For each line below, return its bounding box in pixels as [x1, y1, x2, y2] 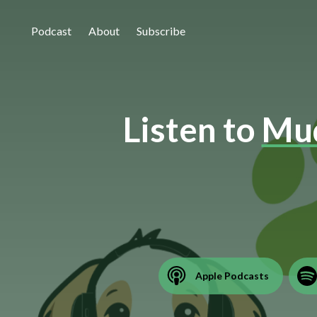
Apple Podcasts [195, 270, 269, 282]
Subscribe [137, 24, 185, 38]
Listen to [122, 109, 262, 149]
